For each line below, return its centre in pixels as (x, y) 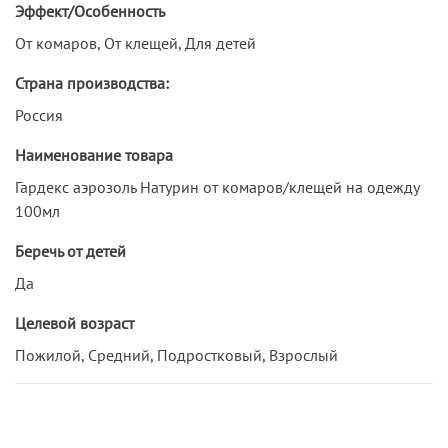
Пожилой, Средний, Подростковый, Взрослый (176, 354)
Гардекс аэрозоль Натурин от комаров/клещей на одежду (217, 186)
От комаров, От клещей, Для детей (135, 42)
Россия (39, 114)
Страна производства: (92, 82)
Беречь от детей (70, 250)
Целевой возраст (74, 322)
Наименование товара (94, 154)
